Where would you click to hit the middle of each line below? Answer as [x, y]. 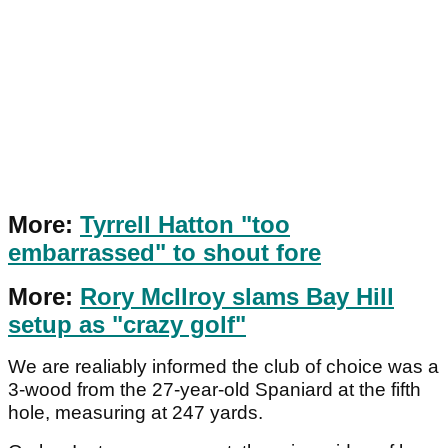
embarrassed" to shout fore [164, 253]
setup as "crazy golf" [127, 325]
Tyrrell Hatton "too [185, 225]
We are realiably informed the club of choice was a [223, 367]
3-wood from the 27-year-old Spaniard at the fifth [214, 390]
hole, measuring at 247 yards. [135, 413]
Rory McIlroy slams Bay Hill [237, 297]
